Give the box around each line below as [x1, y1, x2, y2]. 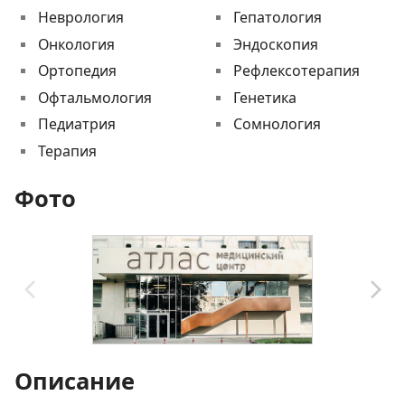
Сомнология [232, 114, 321, 135]
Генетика [232, 87, 297, 108]
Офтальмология [37, 87, 152, 108]
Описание [14, 364, 135, 396]
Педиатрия [37, 114, 116, 135]
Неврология [37, 7, 124, 28]
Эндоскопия [232, 33, 318, 54]
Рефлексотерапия [232, 61, 360, 81]
